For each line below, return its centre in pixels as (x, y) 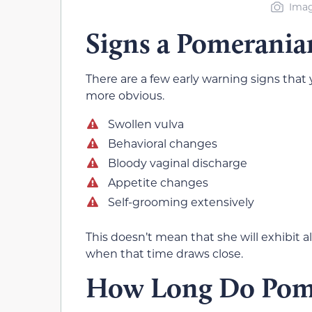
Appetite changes (158, 182)
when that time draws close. (164, 253)
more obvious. (125, 95)
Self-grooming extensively (181, 201)
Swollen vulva (146, 123)
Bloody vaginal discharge (178, 162)
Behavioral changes (163, 143)
